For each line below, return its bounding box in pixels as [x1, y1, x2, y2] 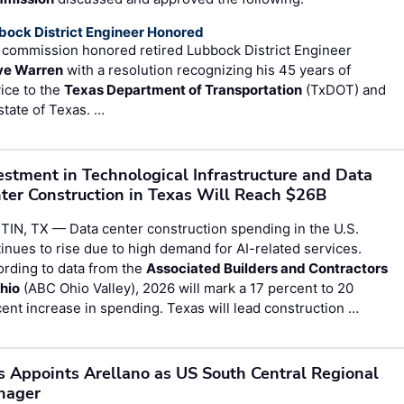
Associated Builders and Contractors [146, 259, 389, 277]
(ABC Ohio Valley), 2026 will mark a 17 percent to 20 [20, 279, 354, 297]
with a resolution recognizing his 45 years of [63, 60, 352, 78]
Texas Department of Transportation [64, 80, 303, 98]
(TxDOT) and [302, 80, 387, 98]
